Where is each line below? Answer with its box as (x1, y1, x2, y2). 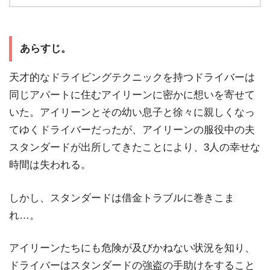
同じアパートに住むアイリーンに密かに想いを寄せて (9, 89, 255, 101)
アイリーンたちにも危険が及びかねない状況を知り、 (9, 242, 255, 254)
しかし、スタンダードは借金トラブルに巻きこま (9, 192, 234, 204)
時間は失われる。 (9, 159, 91, 171)
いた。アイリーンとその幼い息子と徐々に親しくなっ (9, 106, 255, 118)
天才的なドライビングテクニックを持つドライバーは (9, 71, 255, 83)
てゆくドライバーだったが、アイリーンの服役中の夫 (9, 124, 255, 136)
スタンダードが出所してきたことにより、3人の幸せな (9, 141, 260, 153)
